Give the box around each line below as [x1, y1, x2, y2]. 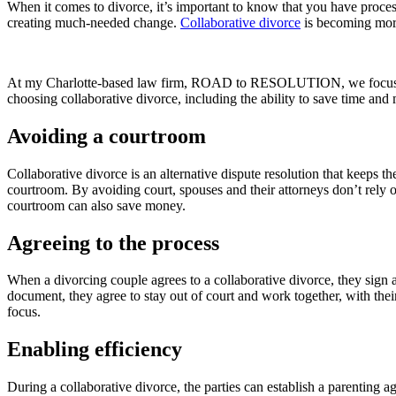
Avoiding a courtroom [7, 124, 206, 148]
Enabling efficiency [7, 338, 182, 362]
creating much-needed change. [7, 14, 180, 30]
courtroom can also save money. [7, 197, 186, 213]
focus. [7, 304, 48, 320]
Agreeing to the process [7, 231, 219, 255]
